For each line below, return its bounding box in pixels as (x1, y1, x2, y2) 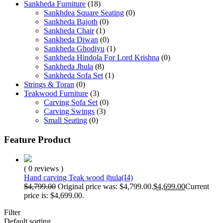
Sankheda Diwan (44, 35, 98, 44)
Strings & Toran (24, 80, 74, 89)
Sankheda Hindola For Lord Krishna (44, 53, 159, 62)
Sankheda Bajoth (44, 17, 98, 26)
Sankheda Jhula (44, 62, 93, 71)
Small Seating (44, 116, 87, 124)
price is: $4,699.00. (24, 191, 84, 200)
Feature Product (4, 134, 71, 145)
